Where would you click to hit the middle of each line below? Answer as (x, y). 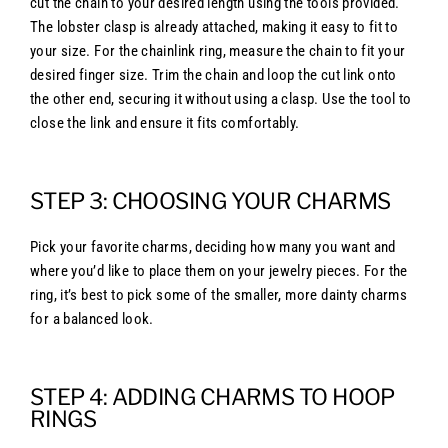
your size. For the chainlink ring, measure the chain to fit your (218, 50)
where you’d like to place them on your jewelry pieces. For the (219, 270)
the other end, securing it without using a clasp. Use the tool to (221, 98)
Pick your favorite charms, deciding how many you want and (213, 246)
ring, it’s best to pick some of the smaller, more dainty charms (219, 294)
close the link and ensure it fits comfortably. (165, 122)
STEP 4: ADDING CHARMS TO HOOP (212, 397)
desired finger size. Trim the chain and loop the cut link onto (213, 74)
